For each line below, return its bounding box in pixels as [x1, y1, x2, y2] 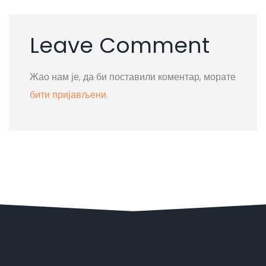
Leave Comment [30, 30, 210, 61]
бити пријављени [30, 87, 106, 102]
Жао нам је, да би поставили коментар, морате [30, 69, 236, 84]
